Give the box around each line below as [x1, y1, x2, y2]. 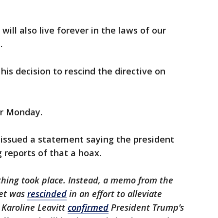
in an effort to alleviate [67, 188, 162, 200]
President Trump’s [109, 201, 184, 214]
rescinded [27, 188, 67, 200]
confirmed [68, 201, 109, 214]
